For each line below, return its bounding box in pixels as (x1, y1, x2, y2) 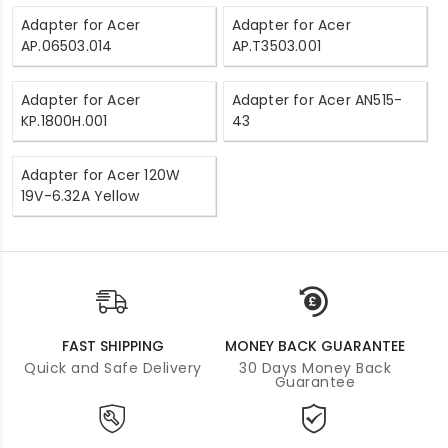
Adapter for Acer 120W (21, 164, 181, 185)
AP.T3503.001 (231, 35, 322, 56)
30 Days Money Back (239, 357, 391, 378)
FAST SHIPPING (62, 335, 164, 356)
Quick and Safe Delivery (24, 357, 202, 378)
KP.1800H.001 (21, 110, 108, 131)
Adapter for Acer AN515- (231, 89, 403, 110)
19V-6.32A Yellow (21, 185, 140, 206)
